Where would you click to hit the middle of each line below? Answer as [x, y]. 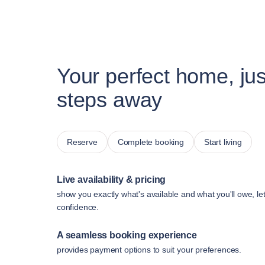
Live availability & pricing [112, 180]
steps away [110, 100]
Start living [223, 142]
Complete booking [151, 142]
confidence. [78, 207]
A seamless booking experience [127, 235]
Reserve [82, 142]
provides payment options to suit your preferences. [149, 250]
